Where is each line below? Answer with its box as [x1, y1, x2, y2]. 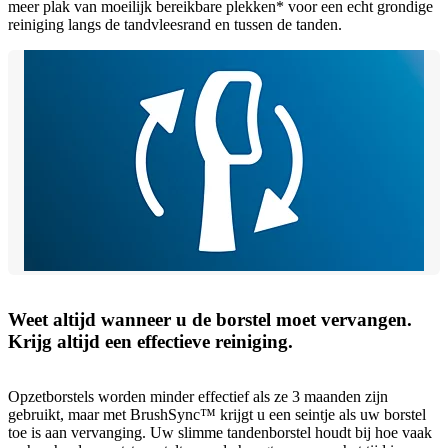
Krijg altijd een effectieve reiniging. [8, 331, 293, 353]
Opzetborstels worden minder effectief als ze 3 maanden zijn [8, 388, 388, 406]
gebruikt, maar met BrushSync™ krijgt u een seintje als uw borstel [8, 406, 426, 424]
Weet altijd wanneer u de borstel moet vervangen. [8, 309, 412, 331]
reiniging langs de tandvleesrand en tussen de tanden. [8, 15, 342, 33]
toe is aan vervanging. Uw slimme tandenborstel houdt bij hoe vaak [8, 424, 432, 442]
